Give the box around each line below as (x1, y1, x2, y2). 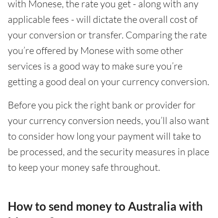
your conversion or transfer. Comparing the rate (8, 28, 207, 41)
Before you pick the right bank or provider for (8, 98, 196, 111)
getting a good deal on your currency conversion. (8, 75, 209, 88)
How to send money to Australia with (8, 199, 203, 213)
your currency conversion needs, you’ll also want (8, 114, 209, 127)
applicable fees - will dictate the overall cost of (8, 13, 198, 25)
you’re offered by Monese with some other (8, 44, 183, 56)
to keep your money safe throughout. (8, 161, 160, 173)
